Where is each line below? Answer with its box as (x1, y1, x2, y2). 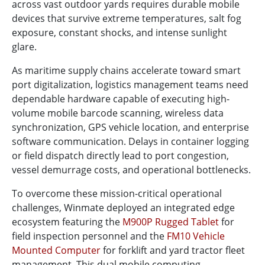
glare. (12, 40, 37, 54)
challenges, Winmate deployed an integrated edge (12, 201, 235, 215)
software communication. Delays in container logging (12, 135, 249, 148)
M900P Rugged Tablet (122, 215, 219, 229)
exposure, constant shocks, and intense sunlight (12, 26, 227, 40)
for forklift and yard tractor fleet (101, 244, 245, 257)
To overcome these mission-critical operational (12, 187, 222, 201)
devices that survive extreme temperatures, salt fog (12, 12, 241, 25)
